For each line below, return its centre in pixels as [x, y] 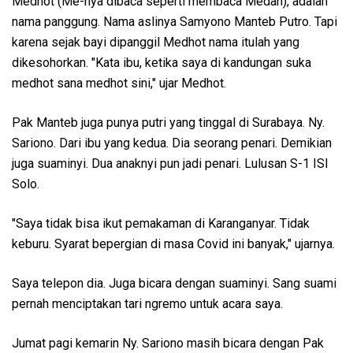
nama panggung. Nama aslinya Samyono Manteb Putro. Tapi [175, 21]
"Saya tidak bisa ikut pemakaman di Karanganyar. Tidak [161, 223]
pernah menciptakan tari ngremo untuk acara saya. [147, 303]
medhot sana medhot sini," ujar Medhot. [119, 83]
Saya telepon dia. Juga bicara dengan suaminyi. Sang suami [174, 283]
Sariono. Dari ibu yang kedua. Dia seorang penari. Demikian [172, 143]
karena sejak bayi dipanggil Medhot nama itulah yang [156, 42]
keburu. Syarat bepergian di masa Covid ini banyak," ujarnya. [173, 243]
